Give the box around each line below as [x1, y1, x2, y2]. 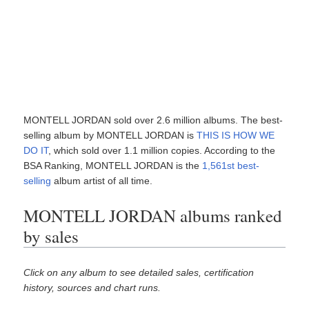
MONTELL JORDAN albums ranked [23, 204, 283, 227]
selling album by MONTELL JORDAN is [23, 130, 197, 141]
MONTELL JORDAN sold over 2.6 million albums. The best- [23, 114, 283, 126]
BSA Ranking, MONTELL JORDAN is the [23, 160, 203, 171]
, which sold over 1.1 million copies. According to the [48, 145, 276, 156]
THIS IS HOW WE [197, 130, 275, 141]
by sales [23, 225, 79, 248]
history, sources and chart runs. [23, 282, 161, 293]
